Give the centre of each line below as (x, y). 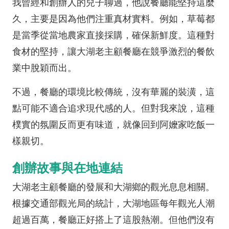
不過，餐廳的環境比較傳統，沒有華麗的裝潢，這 (113, 92)
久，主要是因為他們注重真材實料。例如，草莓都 (113, 19)
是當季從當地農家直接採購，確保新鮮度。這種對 (113, 35)
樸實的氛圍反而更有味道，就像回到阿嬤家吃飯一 (113, 125)
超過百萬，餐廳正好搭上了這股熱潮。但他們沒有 (113, 220)
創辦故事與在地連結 (67, 168)
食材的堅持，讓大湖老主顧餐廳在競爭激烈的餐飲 (113, 52)
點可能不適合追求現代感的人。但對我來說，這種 (113, 108)
